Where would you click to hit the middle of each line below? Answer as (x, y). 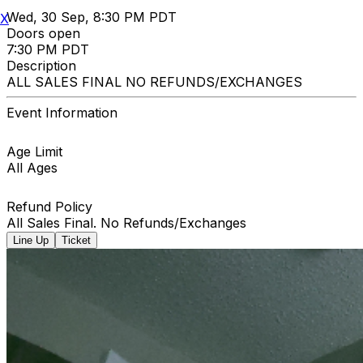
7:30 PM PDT (48, 49)
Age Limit (34, 151)
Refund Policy (49, 206)
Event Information (62, 112)
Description (41, 65)
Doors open (43, 33)
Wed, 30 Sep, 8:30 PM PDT (92, 17)
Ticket (76, 240)
